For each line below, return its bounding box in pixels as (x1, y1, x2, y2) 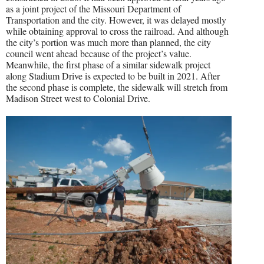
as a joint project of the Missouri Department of (6, 2, 181, 15)
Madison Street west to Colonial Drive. (6, 91, 150, 104)
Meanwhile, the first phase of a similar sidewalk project (6, 58, 210, 71)
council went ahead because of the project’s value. (6, 47, 192, 60)
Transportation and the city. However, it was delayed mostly (6, 13, 226, 26)
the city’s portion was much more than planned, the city (6, 35, 211, 48)
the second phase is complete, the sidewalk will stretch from (6, 80, 227, 93)
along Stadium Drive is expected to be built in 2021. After (6, 69, 220, 82)
